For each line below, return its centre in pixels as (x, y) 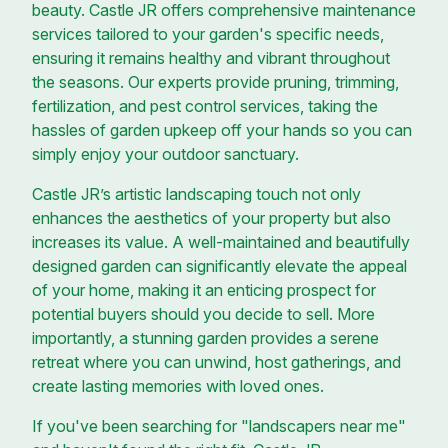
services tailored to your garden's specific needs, (208, 33)
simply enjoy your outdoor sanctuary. (165, 153)
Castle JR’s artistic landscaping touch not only (196, 193)
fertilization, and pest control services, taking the (205, 105)
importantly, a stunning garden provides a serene (205, 337)
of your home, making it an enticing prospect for (204, 289)
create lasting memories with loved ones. (178, 385)
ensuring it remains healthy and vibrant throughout (211, 57)
